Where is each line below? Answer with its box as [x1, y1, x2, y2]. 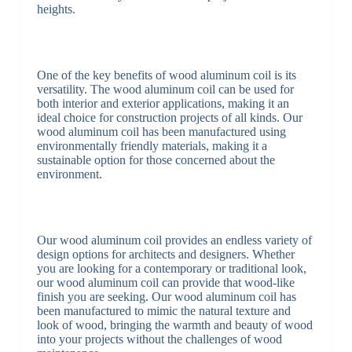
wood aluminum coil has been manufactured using [36, 125, 286, 139]
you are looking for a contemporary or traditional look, [36, 262, 306, 276]
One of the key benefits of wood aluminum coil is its [36, 68, 296, 82]
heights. [36, 2, 75, 16]
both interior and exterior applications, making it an [36, 97, 289, 111]
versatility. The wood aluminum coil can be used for [36, 82, 294, 97]
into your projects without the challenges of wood [36, 332, 282, 346]
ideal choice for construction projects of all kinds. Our [36, 111, 302, 125]
